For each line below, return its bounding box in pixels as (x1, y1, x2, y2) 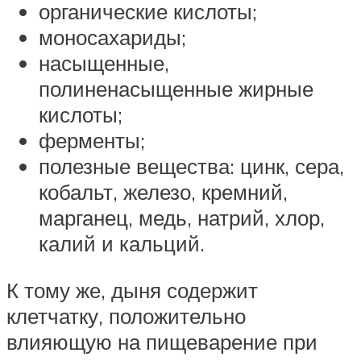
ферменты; (39, 127, 145, 154)
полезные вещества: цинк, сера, (39, 153, 344, 180)
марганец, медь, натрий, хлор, (39, 205, 325, 231)
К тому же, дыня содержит (6, 276, 258, 303)
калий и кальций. (39, 230, 205, 257)
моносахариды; (39, 24, 186, 51)
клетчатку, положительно (6, 302, 246, 329)
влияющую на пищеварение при (6, 328, 317, 355)
